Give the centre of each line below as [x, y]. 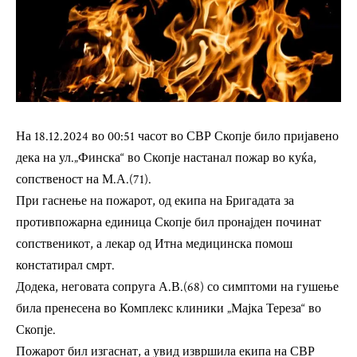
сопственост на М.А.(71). [84, 180]
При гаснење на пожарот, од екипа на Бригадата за [155, 202]
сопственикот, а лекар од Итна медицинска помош [154, 245]
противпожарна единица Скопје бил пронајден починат [169, 223]
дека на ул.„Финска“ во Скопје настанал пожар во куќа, [166, 159]
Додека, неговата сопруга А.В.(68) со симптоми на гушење [177, 288]
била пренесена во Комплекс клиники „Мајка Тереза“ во [169, 309]
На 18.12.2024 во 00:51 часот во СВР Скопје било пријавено [177, 137]
